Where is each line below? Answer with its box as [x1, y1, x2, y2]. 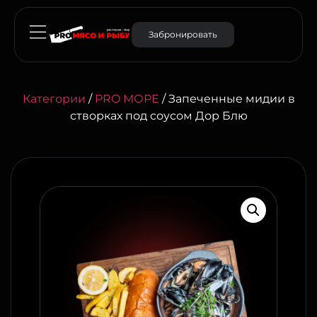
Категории [22, 92, 86, 105]
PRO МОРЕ [94, 92, 159, 105]
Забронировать [149, 29, 217, 40]
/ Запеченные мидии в [158, 92, 295, 105]
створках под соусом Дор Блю [69, 109, 248, 122]
